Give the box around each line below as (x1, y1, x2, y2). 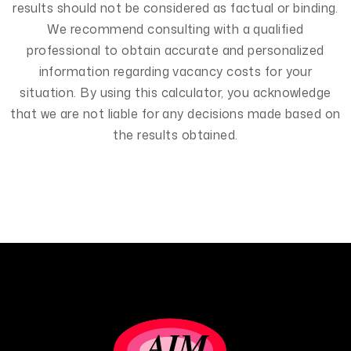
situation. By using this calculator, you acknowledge (20, 84, 331, 101)
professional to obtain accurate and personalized (27, 42, 324, 59)
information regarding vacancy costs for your (38, 63, 313, 80)
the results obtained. (113, 126, 238, 143)
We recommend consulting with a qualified (47, 20, 304, 38)
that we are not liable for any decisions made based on (10, 105, 341, 122)
